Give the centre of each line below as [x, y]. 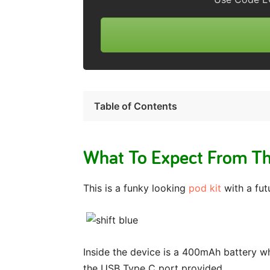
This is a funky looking [136, 188]
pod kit [205, 188]
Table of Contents [136, 106]
